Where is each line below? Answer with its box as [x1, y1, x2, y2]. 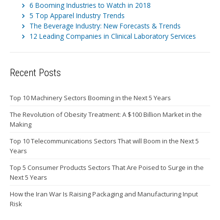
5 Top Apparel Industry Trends [29, 11, 125, 21]
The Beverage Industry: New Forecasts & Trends [29, 21, 181, 31]
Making [10, 120, 31, 129]
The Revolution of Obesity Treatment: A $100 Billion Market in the [10, 110, 202, 119]
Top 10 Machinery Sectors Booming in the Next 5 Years [10, 93, 171, 103]
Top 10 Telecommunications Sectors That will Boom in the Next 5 [10, 137, 199, 146]
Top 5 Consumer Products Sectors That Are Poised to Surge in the [10, 163, 204, 172]
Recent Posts [10, 67, 61, 79]
